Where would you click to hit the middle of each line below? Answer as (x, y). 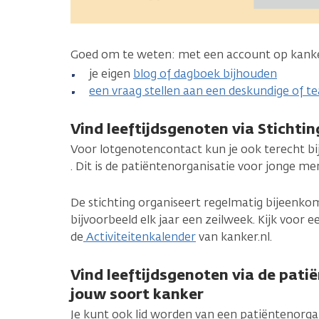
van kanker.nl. (234, 237)
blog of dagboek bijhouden (205, 74)
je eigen (111, 74)
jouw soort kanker (137, 294)
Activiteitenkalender (140, 237)
